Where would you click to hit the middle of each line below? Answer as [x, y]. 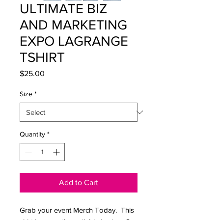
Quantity [32, 134]
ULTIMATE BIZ [63, 9]
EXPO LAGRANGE [74, 41]
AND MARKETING [73, 25]
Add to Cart [79, 183]
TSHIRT [42, 57]
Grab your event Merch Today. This [77, 210]
